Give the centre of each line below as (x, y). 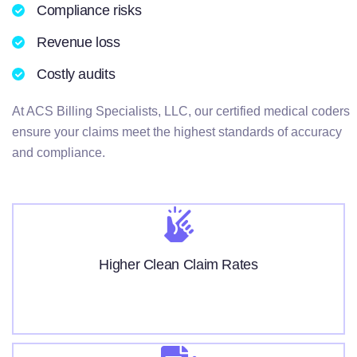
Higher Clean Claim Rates (178, 265)
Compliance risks (89, 10)
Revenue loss (78, 42)
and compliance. (59, 153)
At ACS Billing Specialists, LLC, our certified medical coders (181, 111)
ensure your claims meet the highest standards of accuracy (177, 132)
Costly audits (76, 74)
